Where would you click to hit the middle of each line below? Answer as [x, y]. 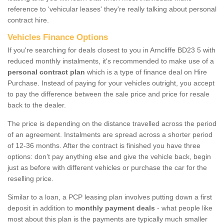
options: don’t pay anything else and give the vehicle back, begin [109, 156]
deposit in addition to [40, 208]
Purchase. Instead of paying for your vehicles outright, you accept [111, 83]
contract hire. [28, 20]
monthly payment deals [114, 208]
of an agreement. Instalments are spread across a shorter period [110, 134]
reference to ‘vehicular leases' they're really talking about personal [112, 9]
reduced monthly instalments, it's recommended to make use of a [111, 61]
